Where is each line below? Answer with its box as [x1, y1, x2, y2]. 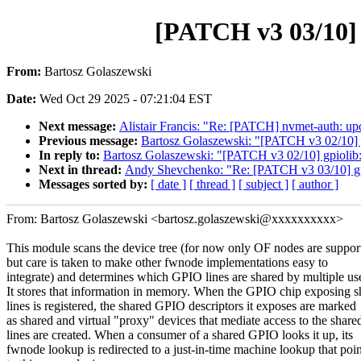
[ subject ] [239, 176, 288, 191]
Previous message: [39, 133, 141, 147]
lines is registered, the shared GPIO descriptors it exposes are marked [6, 298, 356, 313]
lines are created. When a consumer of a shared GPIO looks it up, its [6, 327, 353, 342]
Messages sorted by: [39, 176, 151, 191]
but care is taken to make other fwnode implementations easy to [6, 255, 328, 269]
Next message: [39, 118, 119, 133]
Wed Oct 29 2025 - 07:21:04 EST [39, 91, 212, 106]
